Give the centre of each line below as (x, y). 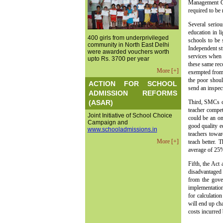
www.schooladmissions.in (122, 129)
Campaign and (108, 122)
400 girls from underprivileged (128, 38)
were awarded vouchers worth (128, 52)
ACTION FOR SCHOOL (133, 83)
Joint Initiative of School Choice (130, 115)
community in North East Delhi (128, 45)
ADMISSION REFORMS (133, 93)
